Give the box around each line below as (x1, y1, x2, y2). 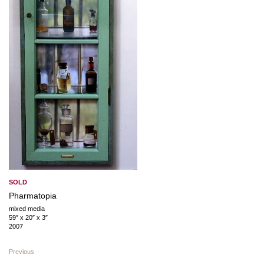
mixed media (9, 204, 45, 212)
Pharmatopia (9, 190, 57, 200)
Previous (9, 247, 34, 255)
